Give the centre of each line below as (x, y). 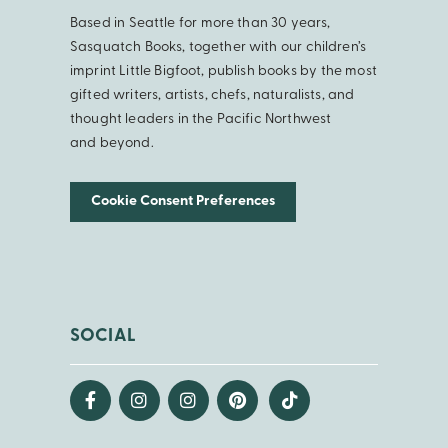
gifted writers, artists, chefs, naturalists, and (212, 95)
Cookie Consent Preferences (183, 201)
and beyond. (112, 143)
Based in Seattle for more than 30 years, (200, 23)
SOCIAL (103, 336)
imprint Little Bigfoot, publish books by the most (223, 71)
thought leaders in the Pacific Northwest (201, 119)
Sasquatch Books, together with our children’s (218, 47)
